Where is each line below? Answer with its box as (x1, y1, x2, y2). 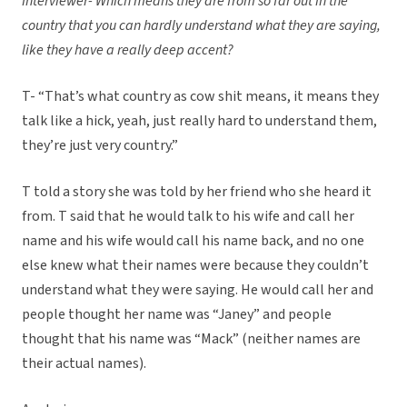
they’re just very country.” (22, 135, 178, 156)
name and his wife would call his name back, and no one (22, 231, 364, 252)
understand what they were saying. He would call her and (22, 280, 373, 301)
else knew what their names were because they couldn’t (22, 255, 369, 276)
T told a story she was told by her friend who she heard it (22, 182, 372, 203)
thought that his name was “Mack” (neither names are (22, 329, 361, 350)
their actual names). (22, 353, 146, 374)
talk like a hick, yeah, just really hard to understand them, (22, 111, 377, 132)
